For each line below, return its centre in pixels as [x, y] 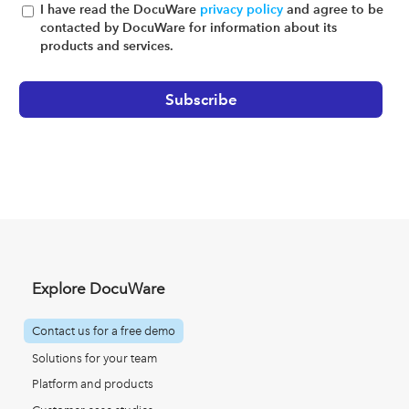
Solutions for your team [94, 358]
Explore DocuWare [99, 288]
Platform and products [93, 384]
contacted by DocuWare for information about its [189, 28]
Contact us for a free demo [104, 330]
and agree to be [333, 10]
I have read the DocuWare [120, 10]
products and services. [107, 46]
